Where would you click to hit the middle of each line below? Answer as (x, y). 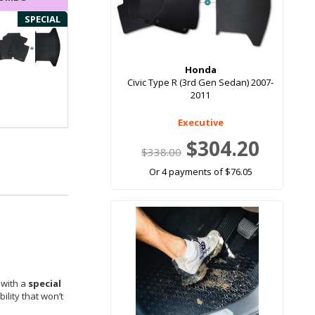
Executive (200, 123)
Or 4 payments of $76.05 (200, 172)
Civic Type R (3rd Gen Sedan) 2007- (200, 83)
